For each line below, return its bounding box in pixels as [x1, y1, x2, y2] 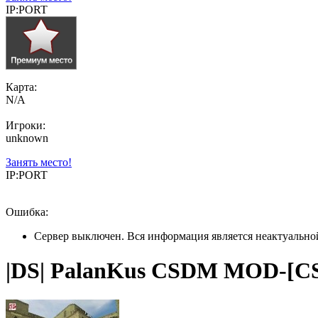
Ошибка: [6, 206, 48, 218]
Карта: [6, 81, 37, 93]
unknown [6, 132, 48, 144]
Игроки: [6, 119, 45, 131]
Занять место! [6, 156, 72, 168]
